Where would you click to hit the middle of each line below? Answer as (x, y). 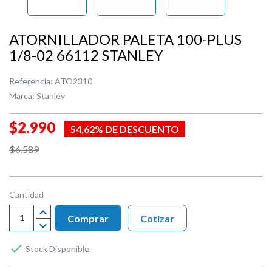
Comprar (88, 218)
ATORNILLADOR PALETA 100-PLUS (125, 39)
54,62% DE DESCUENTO (125, 129)
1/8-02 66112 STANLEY (86, 55)
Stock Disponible (56, 248)
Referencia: (31, 81)
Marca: (22, 95)
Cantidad (26, 194)
